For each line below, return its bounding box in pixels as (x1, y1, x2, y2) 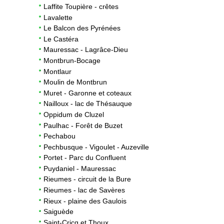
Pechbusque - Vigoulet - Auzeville (43, 142, 149, 151)
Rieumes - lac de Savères (43, 186, 125, 194)
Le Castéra (43, 34, 78, 43)
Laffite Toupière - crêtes (43, 2, 118, 10)
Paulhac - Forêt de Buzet (43, 121, 122, 129)
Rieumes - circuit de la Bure (43, 175, 131, 183)
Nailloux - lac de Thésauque (43, 99, 132, 108)
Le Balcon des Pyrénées (43, 24, 120, 32)
